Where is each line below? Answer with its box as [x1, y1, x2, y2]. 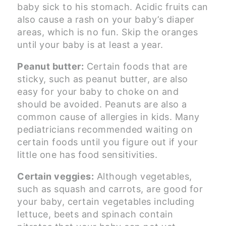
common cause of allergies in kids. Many [17, 111, 200, 123]
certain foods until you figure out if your [17, 137, 198, 148]
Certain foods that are [84, 61, 188, 72]
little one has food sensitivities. [17, 149, 157, 160]
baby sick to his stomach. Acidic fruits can [17, 2, 208, 13]
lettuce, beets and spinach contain [17, 209, 173, 220]
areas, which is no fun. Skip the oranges [17, 27, 198, 38]
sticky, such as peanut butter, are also [17, 74, 188, 85]
